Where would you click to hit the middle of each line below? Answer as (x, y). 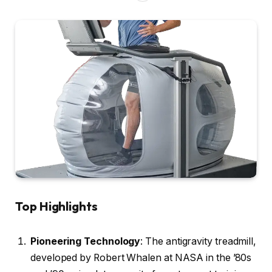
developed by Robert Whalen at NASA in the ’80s (141, 257)
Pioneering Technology (86, 241)
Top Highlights (56, 206)
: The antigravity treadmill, (199, 241)
